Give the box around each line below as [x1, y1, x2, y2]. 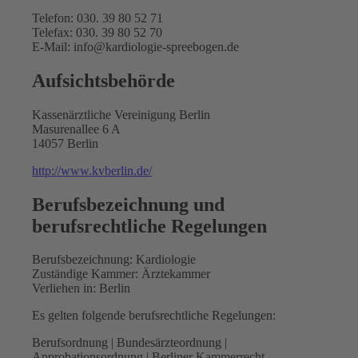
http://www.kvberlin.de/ [32, 163, 153, 177]
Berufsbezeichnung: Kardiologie [32, 253, 197, 267]
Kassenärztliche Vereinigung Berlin [32, 107, 211, 121]
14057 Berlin [32, 136, 99, 150]
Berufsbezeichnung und [32, 193, 225, 215]
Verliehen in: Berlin [32, 281, 131, 296]
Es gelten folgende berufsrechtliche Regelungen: [32, 308, 276, 323]
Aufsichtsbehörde [32, 70, 176, 91]
